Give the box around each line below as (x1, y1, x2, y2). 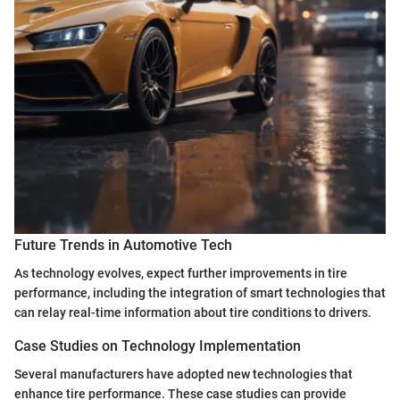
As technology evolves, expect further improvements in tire (14, 265, 347, 280)
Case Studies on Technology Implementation (14, 337, 301, 354)
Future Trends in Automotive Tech (14, 236, 232, 254)
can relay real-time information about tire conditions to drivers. (14, 304, 371, 320)
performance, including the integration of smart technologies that (14, 285, 386, 300)
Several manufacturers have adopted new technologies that (14, 367, 353, 382)
